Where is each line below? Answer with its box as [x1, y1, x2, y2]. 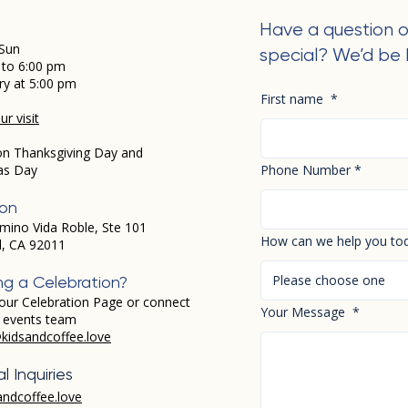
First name [260, 89, 327, 107]
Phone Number [260, 160, 351, 178]
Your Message [260, 302, 349, 321]
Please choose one [272, 270, 385, 289]
